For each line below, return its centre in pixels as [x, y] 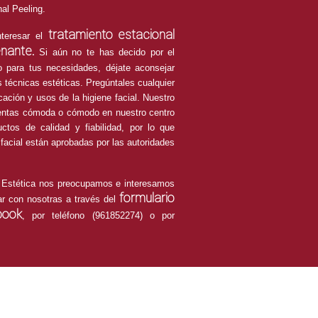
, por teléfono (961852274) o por [98, 215]
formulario [146, 198]
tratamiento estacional [111, 34]
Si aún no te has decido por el [105, 52]
